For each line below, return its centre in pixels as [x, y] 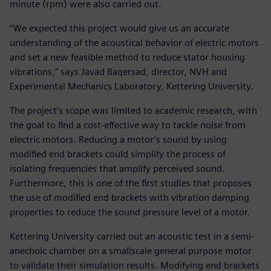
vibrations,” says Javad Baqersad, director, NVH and [118, 71]
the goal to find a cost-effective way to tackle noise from [128, 125]
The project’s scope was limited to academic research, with [133, 110]
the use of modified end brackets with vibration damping [129, 197]
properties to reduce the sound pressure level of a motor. [130, 212]
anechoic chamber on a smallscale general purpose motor [131, 250]
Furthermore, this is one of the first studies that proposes [131, 183]
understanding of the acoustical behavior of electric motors [134, 42]
